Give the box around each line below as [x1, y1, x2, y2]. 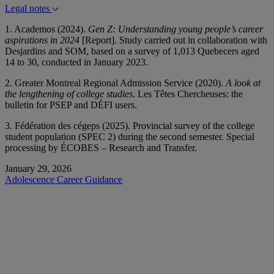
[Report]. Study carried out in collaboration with [80, 35, 267, 46]
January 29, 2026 [5, 163, 72, 174]
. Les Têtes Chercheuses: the [133, 89, 243, 100]
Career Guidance [57, 174, 122, 185]
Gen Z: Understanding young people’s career [88, 24, 263, 35]
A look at [226, 78, 261, 89]
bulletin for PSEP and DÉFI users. [5, 100, 139, 111]
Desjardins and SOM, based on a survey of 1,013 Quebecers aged [5, 46, 259, 57]
